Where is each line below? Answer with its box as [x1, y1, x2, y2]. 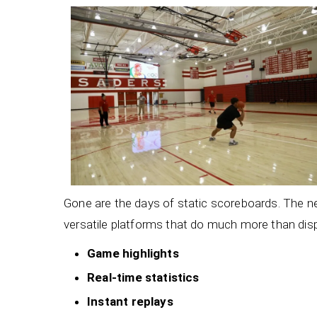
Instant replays [87, 294, 173, 309]
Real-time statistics [87, 270, 200, 284]
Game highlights [87, 246, 179, 260]
